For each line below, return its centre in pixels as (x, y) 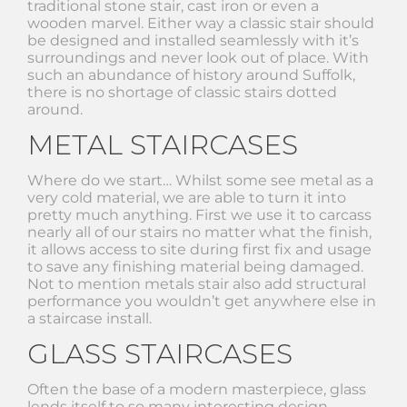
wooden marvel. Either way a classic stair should (201, 23)
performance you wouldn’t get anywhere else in (202, 301)
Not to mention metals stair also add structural (197, 283)
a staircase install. (89, 318)
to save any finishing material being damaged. (195, 266)
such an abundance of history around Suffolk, (191, 74)
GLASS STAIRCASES (160, 353)
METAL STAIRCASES (163, 144)
